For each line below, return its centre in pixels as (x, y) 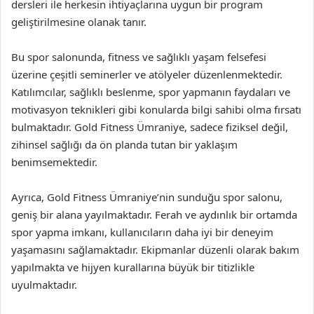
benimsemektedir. (54, 162)
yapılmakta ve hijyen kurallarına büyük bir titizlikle (133, 267)
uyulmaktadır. (44, 285)
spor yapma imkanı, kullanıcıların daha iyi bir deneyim (142, 232)
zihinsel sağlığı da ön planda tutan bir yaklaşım (124, 144)
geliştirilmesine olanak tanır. (79, 22)
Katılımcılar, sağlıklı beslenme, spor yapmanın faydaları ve (151, 92)
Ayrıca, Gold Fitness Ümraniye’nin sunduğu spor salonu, (147, 197)
